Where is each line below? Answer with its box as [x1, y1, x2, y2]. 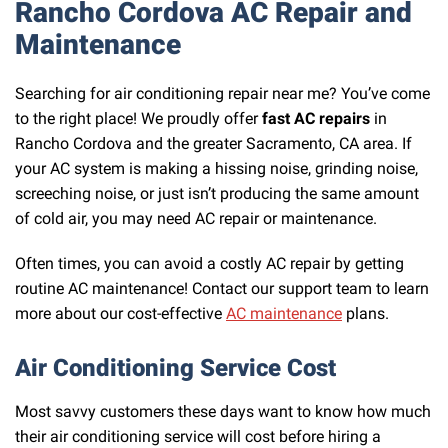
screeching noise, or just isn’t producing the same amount [15, 183, 419, 203]
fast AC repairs [262, 108, 370, 128]
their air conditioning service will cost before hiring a [15, 427, 381, 446]
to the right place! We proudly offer [15, 108, 262, 128]
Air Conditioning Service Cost [15, 354, 336, 383]
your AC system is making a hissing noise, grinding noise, [15, 158, 418, 178]
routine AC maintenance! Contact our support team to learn [15, 279, 429, 299]
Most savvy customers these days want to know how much [15, 402, 431, 421]
